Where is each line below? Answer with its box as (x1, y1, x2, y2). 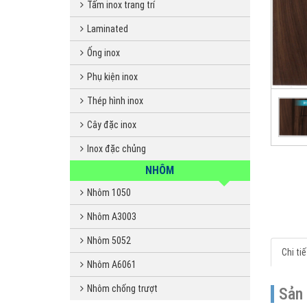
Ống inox (87, 47, 120, 58)
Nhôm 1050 (87, 187, 131, 198)
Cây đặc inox (87, 119, 136, 130)
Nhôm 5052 (87, 235, 131, 246)
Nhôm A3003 (87, 211, 136, 222)
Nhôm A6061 (87, 259, 136, 270)
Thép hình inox (87, 95, 143, 106)
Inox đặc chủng (87, 143, 146, 154)
